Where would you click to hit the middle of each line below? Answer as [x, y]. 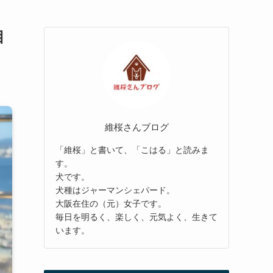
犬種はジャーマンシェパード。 [115, 190]
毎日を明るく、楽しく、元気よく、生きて [136, 217]
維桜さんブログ [136, 127]
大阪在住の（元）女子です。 [111, 203]
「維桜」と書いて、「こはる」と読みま [132, 150]
